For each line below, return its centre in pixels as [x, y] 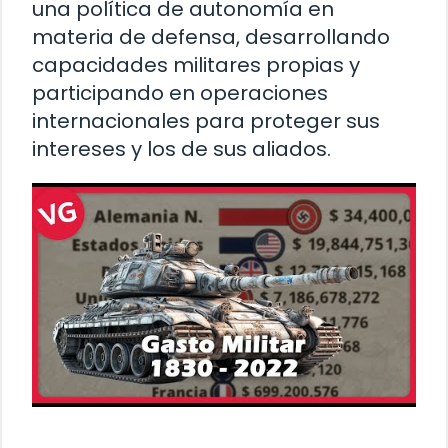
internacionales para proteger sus [206, 120]
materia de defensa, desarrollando [211, 36]
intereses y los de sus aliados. [181, 148]
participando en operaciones [180, 92]
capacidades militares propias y [196, 64]
